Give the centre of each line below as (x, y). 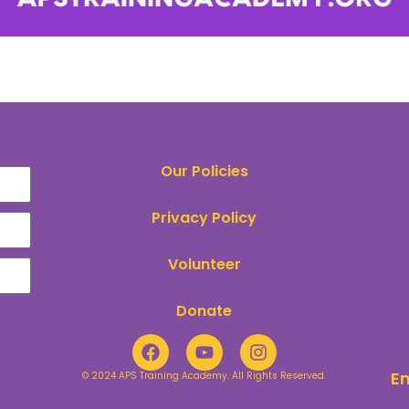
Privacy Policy (204, 218)
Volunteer (204, 265)
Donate (204, 311)
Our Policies (204, 172)
